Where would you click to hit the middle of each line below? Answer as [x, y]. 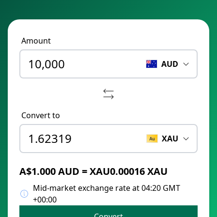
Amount [36, 41]
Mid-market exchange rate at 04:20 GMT [107, 188]
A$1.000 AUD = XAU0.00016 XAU [93, 171]
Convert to [41, 115]
